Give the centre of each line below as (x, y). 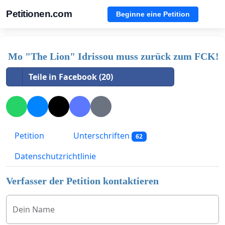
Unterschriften (101, 136)
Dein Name (34, 210)
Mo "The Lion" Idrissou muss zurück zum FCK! (114, 56)
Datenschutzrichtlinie (55, 156)
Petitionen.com (39, 14)
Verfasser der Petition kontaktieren (82, 181)
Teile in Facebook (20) (71, 77)
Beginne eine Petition (153, 14)
